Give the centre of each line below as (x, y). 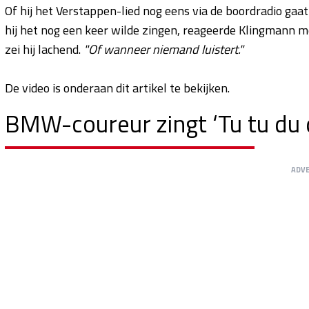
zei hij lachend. (44, 49)
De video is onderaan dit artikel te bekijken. (117, 88)
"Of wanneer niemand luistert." (163, 49)
